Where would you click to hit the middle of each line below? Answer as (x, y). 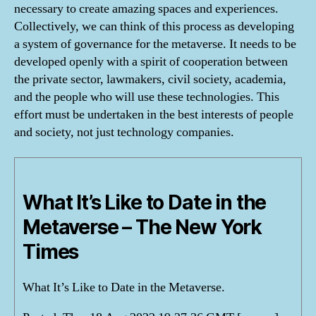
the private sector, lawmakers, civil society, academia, (150, 79)
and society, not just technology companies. (124, 132)
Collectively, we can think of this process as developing (154, 26)
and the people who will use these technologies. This (147, 97)
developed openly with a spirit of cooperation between (151, 62)
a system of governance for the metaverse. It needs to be (155, 44)
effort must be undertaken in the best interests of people (154, 115)
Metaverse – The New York (142, 227)
